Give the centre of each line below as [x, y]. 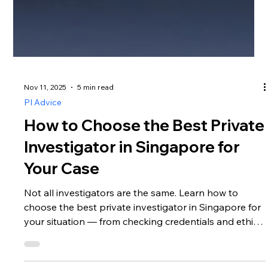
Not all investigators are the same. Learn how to [131, 219]
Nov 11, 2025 [45, 114]
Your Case [62, 194]
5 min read [96, 114]
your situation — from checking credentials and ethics [144, 247]
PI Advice [43, 128]
